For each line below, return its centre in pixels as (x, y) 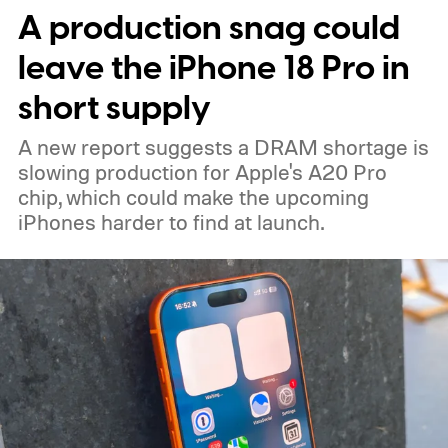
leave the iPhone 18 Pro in (213, 68)
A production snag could (208, 28)
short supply (114, 108)
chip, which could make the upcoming (193, 196)
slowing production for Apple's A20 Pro (202, 171)
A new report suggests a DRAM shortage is (223, 146)
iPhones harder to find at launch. (170, 221)
